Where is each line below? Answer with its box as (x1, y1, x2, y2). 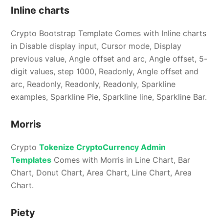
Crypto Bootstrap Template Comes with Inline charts (11, 28, 207, 39)
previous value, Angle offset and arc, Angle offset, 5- (11, 54, 208, 64)
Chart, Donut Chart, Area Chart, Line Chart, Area (11, 168, 192, 178)
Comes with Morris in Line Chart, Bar (51, 155, 191, 165)
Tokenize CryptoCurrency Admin (39, 142, 166, 153)
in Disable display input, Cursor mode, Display (11, 41, 182, 51)
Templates (11, 155, 52, 165)
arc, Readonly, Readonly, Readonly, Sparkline (11, 79, 176, 89)
